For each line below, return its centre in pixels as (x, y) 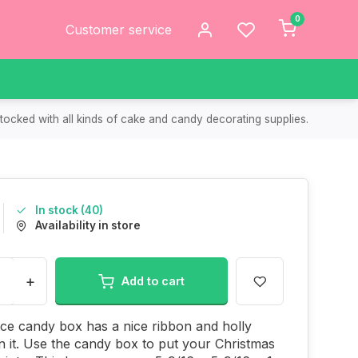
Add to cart (153, 281)
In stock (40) (69, 210)
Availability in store (88, 225)
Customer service (119, 30)
